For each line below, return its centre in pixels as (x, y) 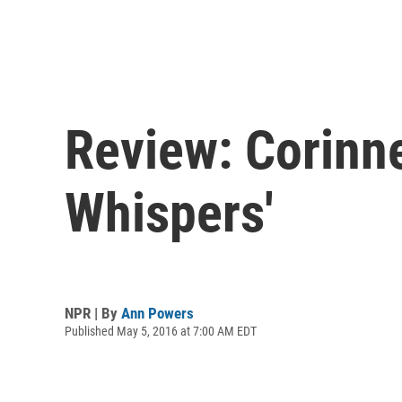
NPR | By (93, 313)
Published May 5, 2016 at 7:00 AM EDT (161, 331)
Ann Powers (157, 313)
